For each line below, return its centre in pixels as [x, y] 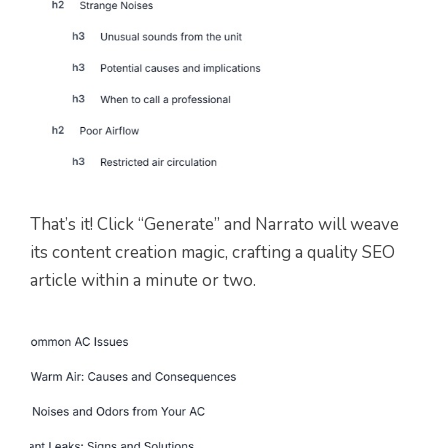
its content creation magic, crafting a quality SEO [212, 253]
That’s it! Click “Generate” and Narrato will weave [214, 225]
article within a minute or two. [143, 281]
